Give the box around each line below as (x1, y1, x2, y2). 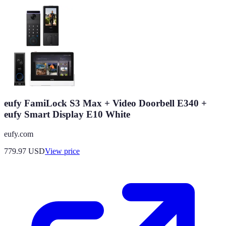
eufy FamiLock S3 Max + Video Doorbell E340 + (4, 97, 207, 108)
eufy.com (4, 129, 33, 138)
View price (45, 146, 80, 155)
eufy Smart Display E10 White (4, 108, 130, 120)
